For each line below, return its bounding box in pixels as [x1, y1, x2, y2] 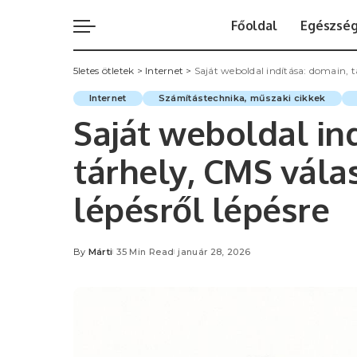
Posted [73, 252, 108, 264]
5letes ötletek [73, 64, 135, 76]
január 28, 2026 [178, 245, 251, 257]
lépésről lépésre [73, 187, 329, 230]
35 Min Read [116, 245, 175, 257]
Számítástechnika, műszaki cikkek [158, 92, 326, 104]
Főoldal [231, 17, 277, 33]
